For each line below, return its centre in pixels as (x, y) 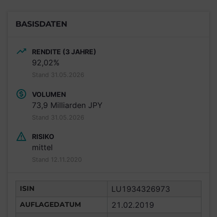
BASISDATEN (41, 24)
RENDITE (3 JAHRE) (64, 51)
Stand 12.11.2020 (57, 160)
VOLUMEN (49, 94)
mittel (42, 147)
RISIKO (43, 137)
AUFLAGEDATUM (50, 205)
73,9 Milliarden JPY (67, 105)
